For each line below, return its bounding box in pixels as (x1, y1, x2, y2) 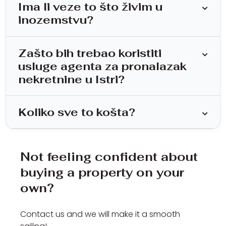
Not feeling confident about (20, 149, 198, 165)
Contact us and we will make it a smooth (20, 208, 180, 220)
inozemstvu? (18, 13, 93, 27)
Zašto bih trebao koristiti (18, 45, 161, 60)
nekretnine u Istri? (18, 72, 125, 86)
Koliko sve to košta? (18, 105, 135, 120)
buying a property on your (20, 164, 184, 181)
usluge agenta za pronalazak (18, 59, 187, 73)
